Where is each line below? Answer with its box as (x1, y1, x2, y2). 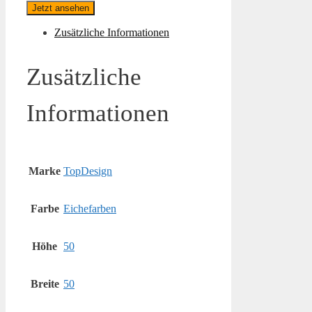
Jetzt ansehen (32, 3, 89, 14)
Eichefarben (63, 203, 116, 215)
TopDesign (63, 165, 112, 178)
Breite (30, 278, 59, 290)
